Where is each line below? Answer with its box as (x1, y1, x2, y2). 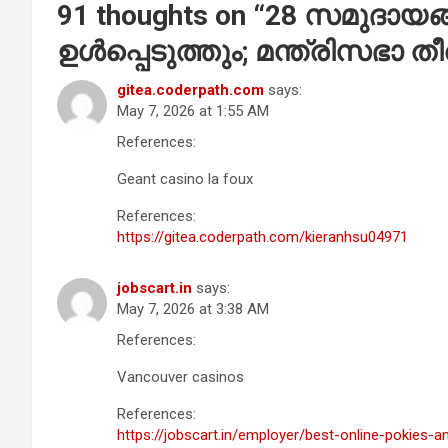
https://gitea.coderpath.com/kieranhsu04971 (117, 227, 408, 246)
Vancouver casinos (117, 367, 244, 386)
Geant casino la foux (117, 169, 253, 188)
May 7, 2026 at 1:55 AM (117, 101, 269, 120)
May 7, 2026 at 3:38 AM (117, 299, 269, 318)
